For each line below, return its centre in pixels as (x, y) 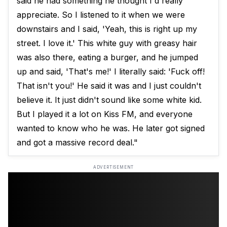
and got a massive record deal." (77, 143)
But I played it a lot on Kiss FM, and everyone (105, 114)
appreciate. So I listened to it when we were (101, 15)
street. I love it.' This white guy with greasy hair (107, 43)
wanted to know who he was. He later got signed (111, 128)
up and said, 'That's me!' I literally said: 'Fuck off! (111, 72)
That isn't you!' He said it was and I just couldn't (109, 86)
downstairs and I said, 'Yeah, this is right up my (107, 29)
